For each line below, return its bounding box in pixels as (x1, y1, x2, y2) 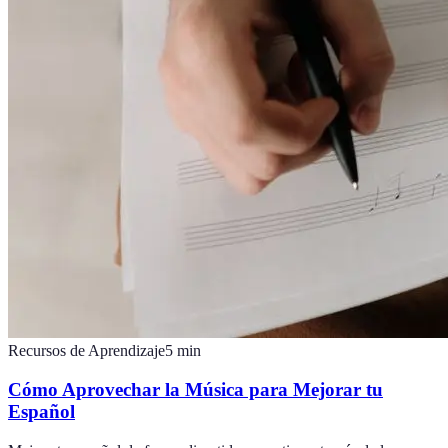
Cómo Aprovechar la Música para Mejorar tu (8, 378, 383, 400)
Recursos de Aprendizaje (8, 342, 165, 360)
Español (8, 400, 75, 422)
